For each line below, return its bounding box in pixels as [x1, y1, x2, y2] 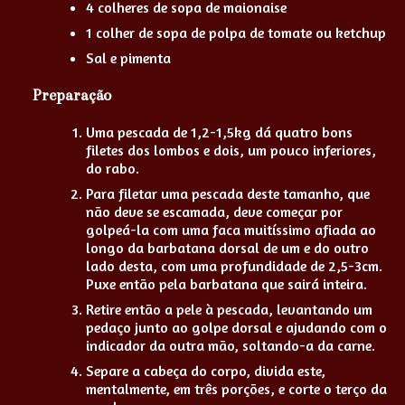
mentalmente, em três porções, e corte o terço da [86, 379, 387, 398]
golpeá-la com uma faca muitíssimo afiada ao [86, 220, 376, 239]
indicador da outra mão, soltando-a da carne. [86, 335, 375, 354]
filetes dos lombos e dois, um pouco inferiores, [86, 140, 376, 159]
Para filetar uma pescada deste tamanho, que [86, 184, 370, 202]
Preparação [32, 86, 111, 106]
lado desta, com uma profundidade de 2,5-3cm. [86, 256, 382, 275]
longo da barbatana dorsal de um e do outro [86, 238, 369, 257]
